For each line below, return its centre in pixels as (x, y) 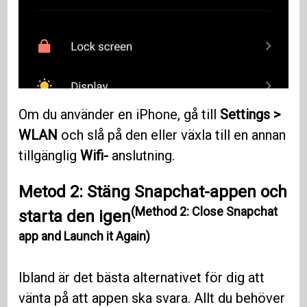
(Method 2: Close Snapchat (205, 212)
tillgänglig (50, 156)
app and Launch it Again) (85, 236)
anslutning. (144, 156)
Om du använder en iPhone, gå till (120, 115)
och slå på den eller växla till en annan (172, 135)
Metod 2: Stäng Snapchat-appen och (153, 192)
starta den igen (75, 217)
